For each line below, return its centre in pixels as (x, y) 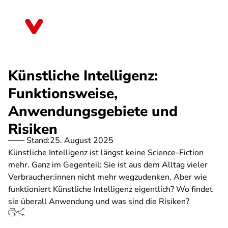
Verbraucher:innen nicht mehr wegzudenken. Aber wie (108, 177)
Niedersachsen (79, 30)
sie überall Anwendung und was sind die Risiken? (99, 202)
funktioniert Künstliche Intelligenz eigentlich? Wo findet (110, 189)
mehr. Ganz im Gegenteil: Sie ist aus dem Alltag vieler (108, 165)
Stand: (38, 140)
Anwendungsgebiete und (93, 111)
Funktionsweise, (63, 94)
